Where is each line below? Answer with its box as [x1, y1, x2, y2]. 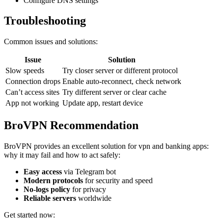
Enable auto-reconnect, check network [62, 77, 181, 86]
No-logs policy [24, 185, 70, 194]
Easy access [24, 167, 62, 176]
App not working [5, 99, 59, 108]
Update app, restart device [62, 99, 143, 108]
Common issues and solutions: [4, 37, 98, 46]
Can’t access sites [5, 88, 59, 97]
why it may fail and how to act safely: [4, 151, 120, 160]
